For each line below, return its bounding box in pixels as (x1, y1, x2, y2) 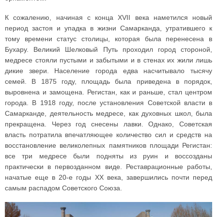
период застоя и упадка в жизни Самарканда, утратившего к (5, 24, 212, 32)
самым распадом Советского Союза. (5, 184, 124, 192)
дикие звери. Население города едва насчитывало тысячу (5, 67, 212, 75)
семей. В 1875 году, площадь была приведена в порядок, (5, 77, 212, 86)
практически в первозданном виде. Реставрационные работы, (5, 163, 212, 171)
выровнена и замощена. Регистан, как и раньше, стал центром (5, 88, 212, 96)
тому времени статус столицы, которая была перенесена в (5, 35, 212, 43)
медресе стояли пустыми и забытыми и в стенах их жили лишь (5, 56, 212, 64)
